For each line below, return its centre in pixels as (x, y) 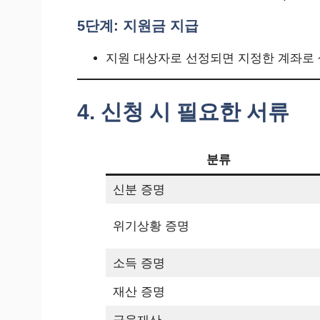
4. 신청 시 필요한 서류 (183, 111)
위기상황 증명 (151, 226)
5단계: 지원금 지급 (138, 25)
